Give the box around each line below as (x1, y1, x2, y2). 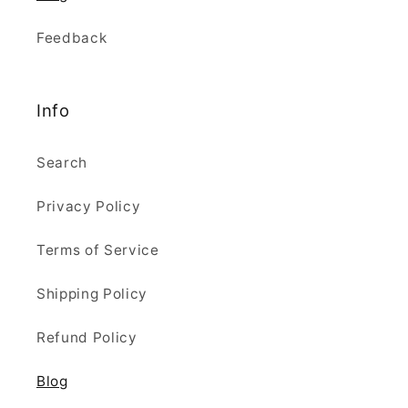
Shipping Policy (36, 285, 148, 303)
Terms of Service (36, 241, 159, 260)
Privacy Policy (36, 198, 141, 216)
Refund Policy (36, 329, 138, 347)
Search (36, 154, 87, 172)
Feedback (36, 29, 107, 47)
